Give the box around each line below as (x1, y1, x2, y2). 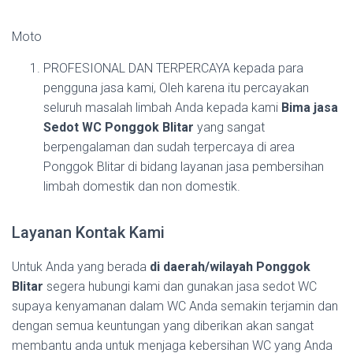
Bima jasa (281, 100, 338, 115)
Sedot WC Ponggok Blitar (43, 120, 194, 135)
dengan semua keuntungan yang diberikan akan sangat (12, 318, 314, 333)
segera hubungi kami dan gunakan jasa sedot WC (46, 279, 317, 294)
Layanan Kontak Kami (12, 223, 165, 242)
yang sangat (194, 120, 265, 135)
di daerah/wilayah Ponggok (150, 259, 310, 274)
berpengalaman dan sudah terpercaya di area (43, 139, 295, 154)
